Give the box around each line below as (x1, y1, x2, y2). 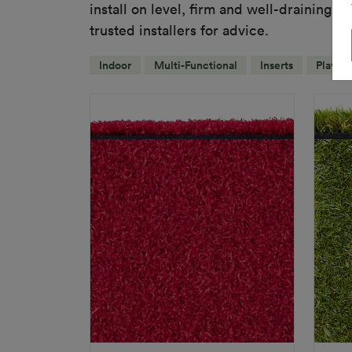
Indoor (99, 57, 131, 73)
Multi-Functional (154, 57, 237, 73)
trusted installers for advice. (90, 20, 269, 39)
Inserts (260, 57, 293, 73)
